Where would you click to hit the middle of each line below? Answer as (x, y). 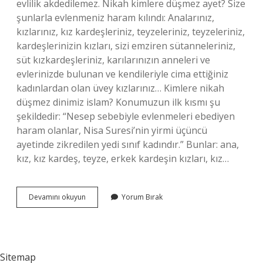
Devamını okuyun (57, 197)
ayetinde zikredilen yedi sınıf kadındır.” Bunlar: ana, (128, 144)
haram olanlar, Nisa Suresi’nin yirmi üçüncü (112, 130)
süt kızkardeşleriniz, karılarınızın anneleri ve (113, 60)
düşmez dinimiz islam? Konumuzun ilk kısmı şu (118, 102)
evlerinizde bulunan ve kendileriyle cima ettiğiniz (122, 74)
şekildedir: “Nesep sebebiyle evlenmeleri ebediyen (126, 116)
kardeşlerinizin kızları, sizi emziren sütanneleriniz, (126, 46)
